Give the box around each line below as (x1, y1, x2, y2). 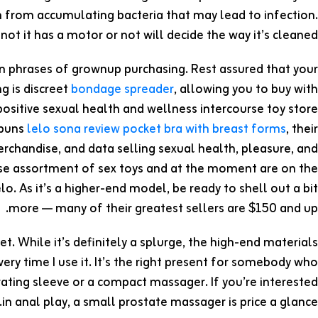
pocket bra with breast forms (123, 119, 286, 141)
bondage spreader (71, 79, 174, 101)
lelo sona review (27, 119, 120, 141)
